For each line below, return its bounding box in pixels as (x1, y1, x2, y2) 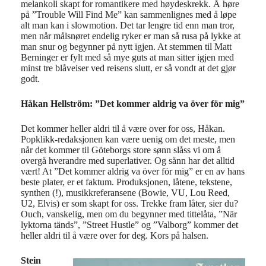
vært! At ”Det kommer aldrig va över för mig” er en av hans (21, 166, 245, 176)
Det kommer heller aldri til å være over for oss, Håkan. (21, 123, 225, 134)
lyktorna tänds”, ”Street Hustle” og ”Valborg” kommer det (21, 220, 238, 230)
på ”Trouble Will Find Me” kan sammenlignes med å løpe (21, 9, 236, 20)
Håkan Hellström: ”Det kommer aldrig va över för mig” (21, 99, 245, 109)
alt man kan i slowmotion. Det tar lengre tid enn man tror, (21, 20, 235, 30)
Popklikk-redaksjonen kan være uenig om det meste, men (21, 134, 235, 144)
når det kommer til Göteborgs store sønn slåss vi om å (21, 145, 221, 155)
